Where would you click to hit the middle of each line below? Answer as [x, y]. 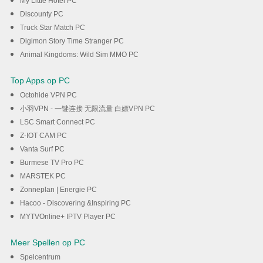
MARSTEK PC [43, 176]
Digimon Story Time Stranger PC [72, 41]
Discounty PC [41, 14]
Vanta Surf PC [42, 149]
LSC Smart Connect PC [57, 122]
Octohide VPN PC [48, 95]
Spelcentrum [40, 257]
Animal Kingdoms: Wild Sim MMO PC [79, 55]
